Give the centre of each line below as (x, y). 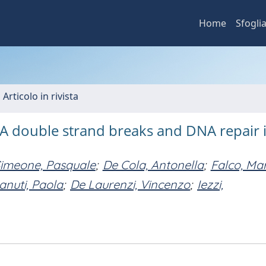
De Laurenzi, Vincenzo (130, 184)
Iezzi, (210, 184)
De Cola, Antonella (153, 165)
